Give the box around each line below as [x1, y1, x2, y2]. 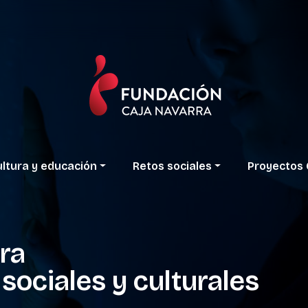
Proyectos [247, 159, 303, 173]
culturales [133, 264, 259, 298]
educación [40, 159, 97, 173]
